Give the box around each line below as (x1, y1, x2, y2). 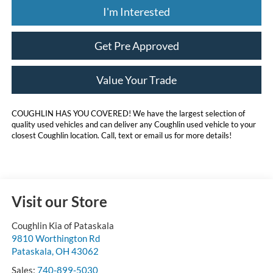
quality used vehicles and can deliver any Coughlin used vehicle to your (11, 119, 256, 129)
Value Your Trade (96, 73, 177, 87)
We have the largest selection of (130, 108, 245, 118)
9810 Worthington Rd (11, 232, 100, 244)
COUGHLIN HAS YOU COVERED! (11, 108, 131, 118)
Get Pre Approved (94, 38, 179, 52)
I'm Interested (103, 4, 170, 18)
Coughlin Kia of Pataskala (11, 219, 114, 231)
